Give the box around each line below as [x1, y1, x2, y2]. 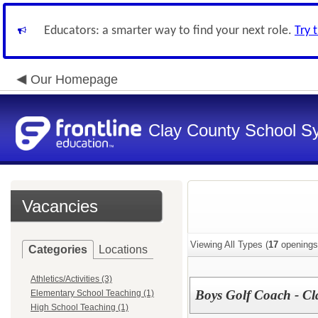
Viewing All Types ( [190, 239, 268, 250]
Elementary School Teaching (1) [31, 288, 154, 298]
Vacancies [22, 197, 98, 216]
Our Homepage [31, 72, 118, 87]
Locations [99, 243, 148, 256]
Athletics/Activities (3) [31, 274, 112, 284]
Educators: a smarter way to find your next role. [44, 24, 295, 38]
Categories [28, 243, 87, 256]
